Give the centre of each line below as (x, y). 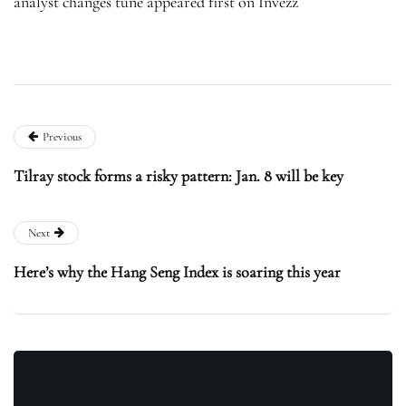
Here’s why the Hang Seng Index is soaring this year (177, 272)
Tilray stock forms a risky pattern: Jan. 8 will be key (179, 176)
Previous (62, 137)
